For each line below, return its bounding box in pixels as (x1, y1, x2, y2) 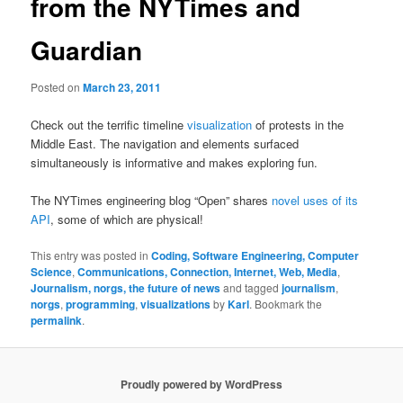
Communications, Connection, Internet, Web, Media (77, 263, 338, 280)
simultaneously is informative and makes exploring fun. (31, 153, 318, 171)
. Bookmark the (249, 295, 323, 311)
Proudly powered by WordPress (121, 375, 282, 392)
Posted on (31, 79, 84, 95)
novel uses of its (272, 191, 359, 209)
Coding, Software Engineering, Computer (151, 246, 360, 264)
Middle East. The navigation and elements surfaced (31, 134, 300, 152)
